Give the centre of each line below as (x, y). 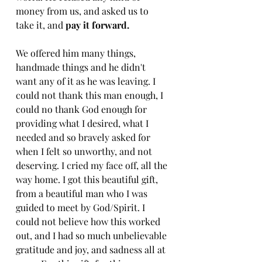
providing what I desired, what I (83, 123)
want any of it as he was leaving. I (87, 81)
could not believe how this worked (89, 221)
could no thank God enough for (82, 109)
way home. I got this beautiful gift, (88, 179)
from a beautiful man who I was (83, 193)
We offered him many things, (77, 53)
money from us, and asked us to (83, 11)
